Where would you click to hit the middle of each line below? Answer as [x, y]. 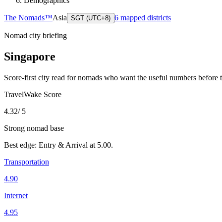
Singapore [30, 56]
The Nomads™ [28, 17]
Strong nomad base [34, 128]
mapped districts [145, 17]
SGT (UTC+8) [91, 18]
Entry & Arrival [63, 145]
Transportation [27, 162]
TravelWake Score [33, 94]
